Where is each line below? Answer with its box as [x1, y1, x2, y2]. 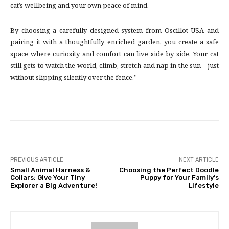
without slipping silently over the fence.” [10, 73, 137, 84]
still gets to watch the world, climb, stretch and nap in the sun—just [10, 61, 219, 73]
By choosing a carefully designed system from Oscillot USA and [10, 26, 219, 37]
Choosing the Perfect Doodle [119, 166, 219, 174]
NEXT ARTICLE [178, 156, 219, 164]
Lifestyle [188, 181, 219, 190]
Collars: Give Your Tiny [10, 174, 85, 182]
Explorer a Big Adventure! [10, 181, 97, 190]
